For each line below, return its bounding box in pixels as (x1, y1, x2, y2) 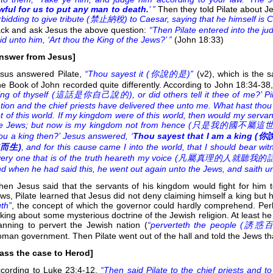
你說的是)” (149, 68, 194, 79)
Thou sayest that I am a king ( (132, 130, 258, 141)
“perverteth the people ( (147, 219, 243, 230)
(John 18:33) (174, 34, 224, 44)
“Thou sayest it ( (84, 68, 150, 79)
